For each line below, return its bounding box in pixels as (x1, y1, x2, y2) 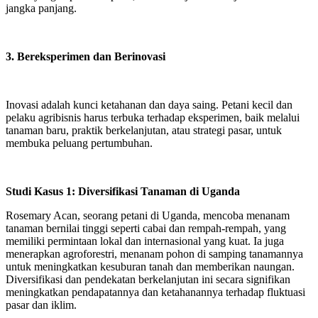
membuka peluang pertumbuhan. (6, 137, 155, 149)
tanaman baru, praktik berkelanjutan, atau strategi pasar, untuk (6, 124, 282, 136)
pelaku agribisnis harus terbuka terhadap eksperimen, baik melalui (6, 111, 300, 124)
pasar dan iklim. (6, 299, 79, 311)
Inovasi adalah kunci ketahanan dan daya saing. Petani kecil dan (6, 99, 292, 111)
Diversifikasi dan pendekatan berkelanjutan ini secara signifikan (6, 273, 290, 285)
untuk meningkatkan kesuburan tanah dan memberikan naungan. (6, 261, 295, 273)
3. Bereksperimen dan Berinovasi (6, 50, 168, 62)
